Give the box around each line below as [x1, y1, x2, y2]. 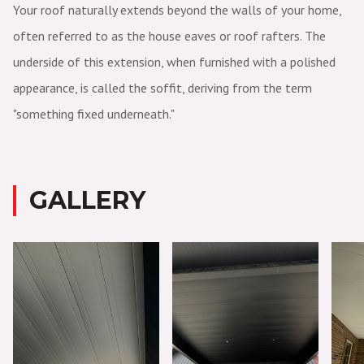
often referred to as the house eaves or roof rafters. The [13, 27, 326, 44]
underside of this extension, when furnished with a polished [13, 53, 336, 70]
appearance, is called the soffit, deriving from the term [13, 79, 312, 96]
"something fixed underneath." [13, 105, 175, 122]
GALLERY [29, 184, 145, 215]
